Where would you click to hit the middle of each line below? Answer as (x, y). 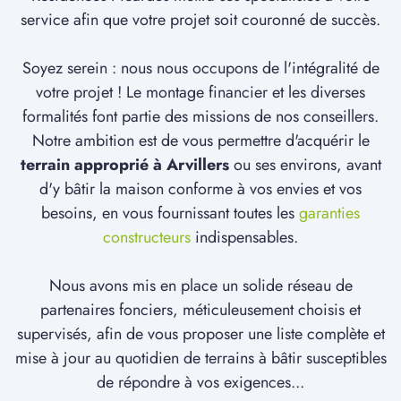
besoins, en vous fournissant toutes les (170, 213)
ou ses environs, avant (305, 165)
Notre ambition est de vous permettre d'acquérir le (200, 141)
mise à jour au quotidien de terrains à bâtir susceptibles (200, 358)
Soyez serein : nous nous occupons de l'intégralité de (200, 68)
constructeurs (147, 238)
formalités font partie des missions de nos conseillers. (200, 117)
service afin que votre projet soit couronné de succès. (200, 20)
